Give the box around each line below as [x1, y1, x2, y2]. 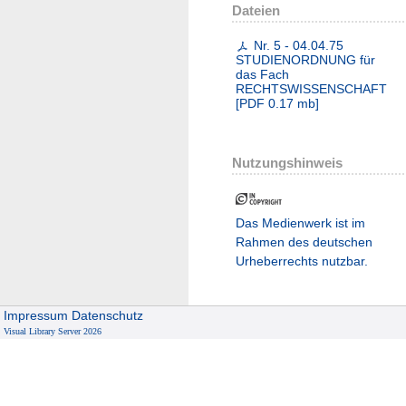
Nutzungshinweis [232, 155, 343, 171]
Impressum [4, 308, 69, 323]
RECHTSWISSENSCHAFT [236, 82, 387, 97]
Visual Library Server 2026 [4, 326, 102, 336]
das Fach [236, 67, 289, 82]
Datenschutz [72, 308, 144, 323]
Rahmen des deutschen [236, 235, 372, 250]
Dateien [232, 3, 280, 19]
